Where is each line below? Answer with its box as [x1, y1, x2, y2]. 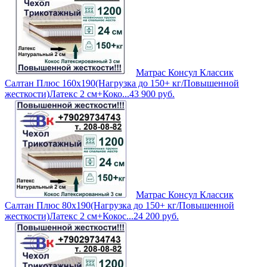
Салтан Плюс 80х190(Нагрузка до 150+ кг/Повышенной [5, 200, 234, 211]
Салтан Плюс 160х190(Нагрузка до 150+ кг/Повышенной [5, 78, 239, 89]
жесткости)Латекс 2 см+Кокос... [5, 211, 133, 222]
